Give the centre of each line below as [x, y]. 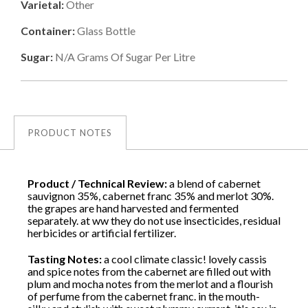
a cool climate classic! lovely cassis [185, 258]
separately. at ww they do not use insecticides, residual [154, 220]
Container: [48, 30]
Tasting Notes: [66, 258]
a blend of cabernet [215, 183]
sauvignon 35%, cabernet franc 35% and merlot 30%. [151, 195]
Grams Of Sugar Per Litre [135, 56]
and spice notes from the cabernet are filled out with [149, 271]
